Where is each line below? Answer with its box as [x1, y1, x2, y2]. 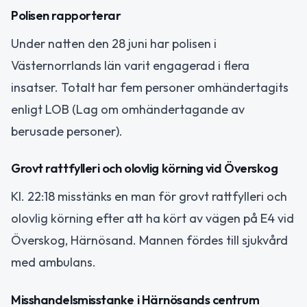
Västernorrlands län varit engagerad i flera [11, 57, 249, 73]
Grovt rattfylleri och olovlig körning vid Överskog [11, 160, 278, 177]
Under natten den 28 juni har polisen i [11, 35, 217, 51]
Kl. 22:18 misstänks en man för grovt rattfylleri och [11, 188, 287, 205]
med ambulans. [11, 254, 96, 271]
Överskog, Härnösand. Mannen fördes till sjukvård [11, 232, 288, 249]
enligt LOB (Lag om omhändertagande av [11, 101, 245, 117]
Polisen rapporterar [11, 7, 121, 23]
